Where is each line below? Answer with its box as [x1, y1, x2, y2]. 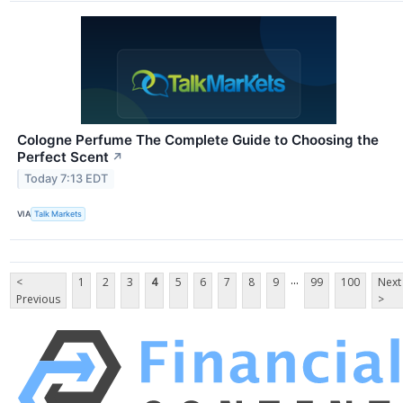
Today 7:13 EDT [24, 172, 109, 186]
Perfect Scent [17, 148, 109, 166]
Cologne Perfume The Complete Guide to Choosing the [17, 130, 379, 148]
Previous [16, 291, 60, 307]
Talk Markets [34, 209, 83, 219]
